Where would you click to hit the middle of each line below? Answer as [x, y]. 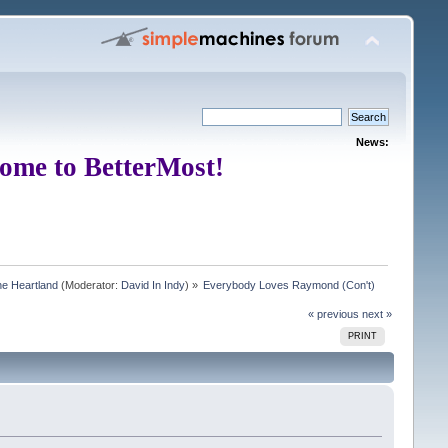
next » [377, 313]
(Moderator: [89, 284]
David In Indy [152, 284]
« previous [334, 313]
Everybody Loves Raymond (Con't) [289, 284]
